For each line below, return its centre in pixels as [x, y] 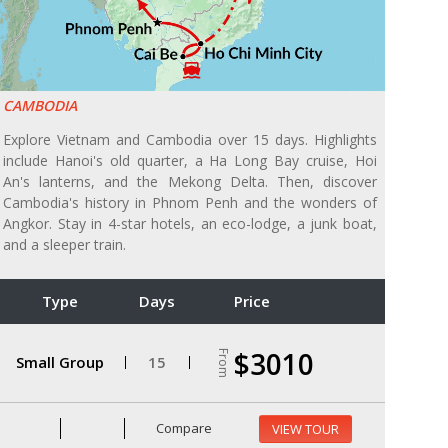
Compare [183, 428]
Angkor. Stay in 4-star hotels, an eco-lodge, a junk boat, [190, 223]
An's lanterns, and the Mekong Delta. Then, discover [190, 181]
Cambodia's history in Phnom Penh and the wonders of [190, 202]
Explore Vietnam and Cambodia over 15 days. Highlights [190, 139]
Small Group [59, 362]
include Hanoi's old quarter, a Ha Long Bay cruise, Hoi [190, 160]
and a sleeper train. [64, 244]
